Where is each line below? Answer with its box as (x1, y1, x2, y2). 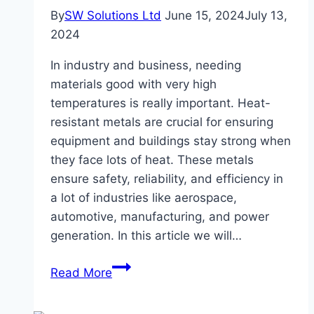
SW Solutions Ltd (64, 8, 161, 23)
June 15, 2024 (165, 8, 245, 23)
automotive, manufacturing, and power (50, 210, 269, 224)
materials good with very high (50, 77, 217, 92)
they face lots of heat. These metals (50, 153, 254, 168)
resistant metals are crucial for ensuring (50, 115, 273, 130)
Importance (111, 278, 175, 292)
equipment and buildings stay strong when (50, 134, 291, 149)
